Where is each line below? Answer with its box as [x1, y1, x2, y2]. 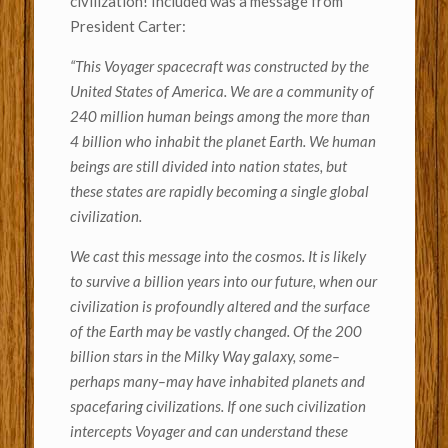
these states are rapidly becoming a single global [69, 182, 369, 201]
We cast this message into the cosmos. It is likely [69, 247, 366, 266]
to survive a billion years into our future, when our [69, 272, 377, 291]
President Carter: [69, 17, 186, 36]
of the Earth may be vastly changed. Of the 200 [69, 322, 362, 341]
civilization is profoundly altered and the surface [69, 297, 370, 316]
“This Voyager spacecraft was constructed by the [69, 57, 369, 76]
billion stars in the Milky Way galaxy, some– [69, 347, 340, 366]
